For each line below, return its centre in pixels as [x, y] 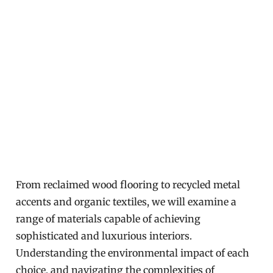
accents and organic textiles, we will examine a [126, 202]
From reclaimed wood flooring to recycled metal [128, 185]
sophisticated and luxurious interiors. [104, 236]
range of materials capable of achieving [108, 219]
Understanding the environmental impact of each [133, 253]
